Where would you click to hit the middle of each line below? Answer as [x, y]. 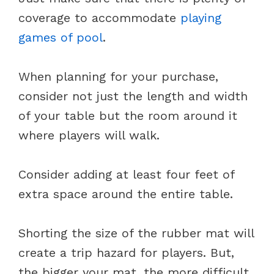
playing [201, 17]
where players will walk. [89, 135]
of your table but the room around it [128, 115]
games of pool [61, 37]
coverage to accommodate [99, 17]
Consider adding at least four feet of [126, 174]
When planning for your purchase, [118, 76]
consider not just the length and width [133, 96]
